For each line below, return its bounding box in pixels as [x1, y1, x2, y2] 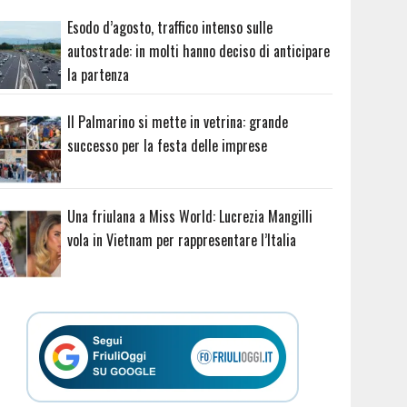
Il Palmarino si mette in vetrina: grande [67, 110, 289, 133]
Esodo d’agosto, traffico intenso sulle [67, 16, 273, 39]
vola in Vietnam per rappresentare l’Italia [67, 228, 297, 251]
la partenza [67, 64, 130, 86]
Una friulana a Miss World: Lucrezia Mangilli [67, 204, 313, 227]
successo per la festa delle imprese [67, 134, 268, 156]
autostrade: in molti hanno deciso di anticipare [67, 40, 331, 63]
